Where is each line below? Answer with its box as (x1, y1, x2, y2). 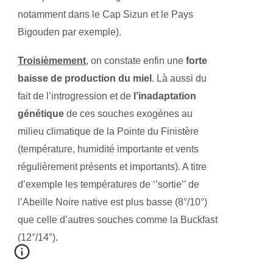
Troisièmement (18, 55, 87, 66)
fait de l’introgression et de (18, 91, 134, 101)
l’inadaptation (133, 91, 197, 101)
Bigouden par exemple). (18, 27, 122, 37)
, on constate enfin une (86, 55, 186, 66)
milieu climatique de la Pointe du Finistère (18, 126, 199, 136)
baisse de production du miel (18, 73, 152, 83)
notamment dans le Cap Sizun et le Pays (18, 9, 194, 19)
